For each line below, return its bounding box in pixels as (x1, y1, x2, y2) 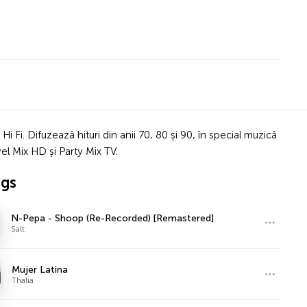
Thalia (12, 275, 34, 285)
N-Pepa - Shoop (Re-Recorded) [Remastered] (11, 212, 214, 224)
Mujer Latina (12, 263, 69, 275)
